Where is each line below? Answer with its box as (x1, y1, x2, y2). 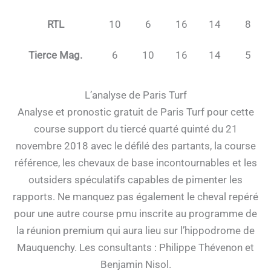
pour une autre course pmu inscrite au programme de (14, 207, 257, 220)
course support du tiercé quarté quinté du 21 (33, 122, 238, 135)
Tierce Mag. (28, 49, 82, 62)
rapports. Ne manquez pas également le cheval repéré (13, 190, 258, 203)
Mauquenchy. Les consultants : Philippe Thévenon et (17, 241, 254, 253)
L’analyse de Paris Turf (84, 88, 187, 101)
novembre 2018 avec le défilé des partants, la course (15, 139, 256, 152)
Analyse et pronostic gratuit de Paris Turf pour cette (17, 105, 254, 118)
